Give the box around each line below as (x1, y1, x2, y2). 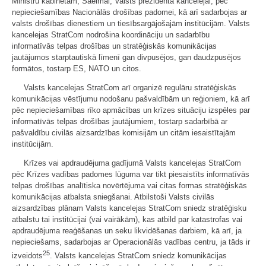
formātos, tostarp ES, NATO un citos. (12, 64, 141, 74)
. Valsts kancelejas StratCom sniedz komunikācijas (50, 251, 227, 261)
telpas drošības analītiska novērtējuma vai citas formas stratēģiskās (12, 181, 247, 191)
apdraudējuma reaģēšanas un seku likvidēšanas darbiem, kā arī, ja (12, 226, 242, 236)
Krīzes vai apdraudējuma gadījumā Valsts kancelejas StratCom (24, 159, 241, 168)
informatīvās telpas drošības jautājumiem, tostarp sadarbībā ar (12, 117, 227, 126)
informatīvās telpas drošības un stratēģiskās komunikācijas (12, 42, 217, 51)
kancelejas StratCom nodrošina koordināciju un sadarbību (12, 30, 210, 40)
